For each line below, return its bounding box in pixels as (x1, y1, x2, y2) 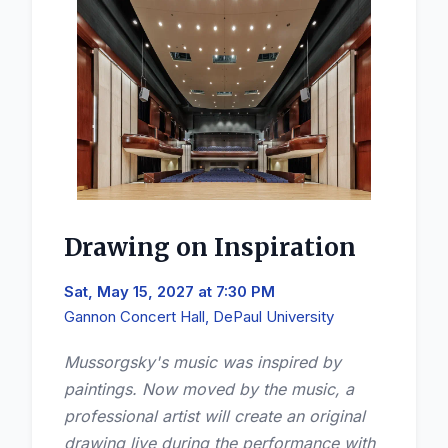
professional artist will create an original (64, 405, 365, 426)
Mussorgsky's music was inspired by (64, 351, 341, 372)
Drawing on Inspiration (64, 231, 356, 263)
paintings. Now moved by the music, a (64, 378, 354, 399)
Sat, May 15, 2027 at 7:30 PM (64, 281, 275, 301)
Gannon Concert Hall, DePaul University (64, 306, 334, 326)
